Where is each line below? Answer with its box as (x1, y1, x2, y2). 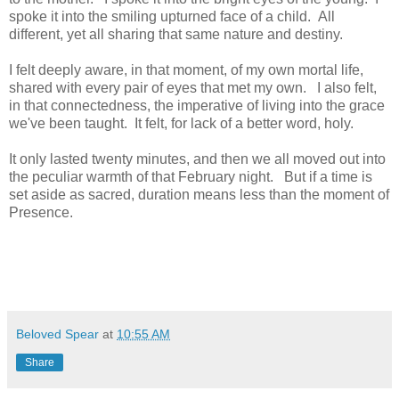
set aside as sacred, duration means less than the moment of (9, 187, 389, 203)
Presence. (9, 205, 80, 221)
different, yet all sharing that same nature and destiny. (9, 27, 343, 43)
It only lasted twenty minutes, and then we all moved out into (9, 151, 386, 167)
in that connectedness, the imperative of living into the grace (9, 98, 385, 114)
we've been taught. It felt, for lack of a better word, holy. (9, 116, 354, 132)
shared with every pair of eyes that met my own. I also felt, (9, 80, 377, 96)
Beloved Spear (16, 327, 99, 342)
